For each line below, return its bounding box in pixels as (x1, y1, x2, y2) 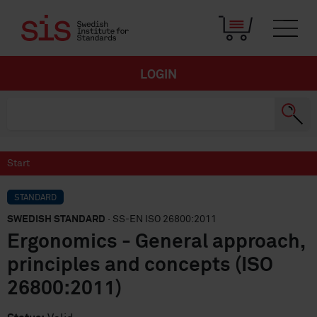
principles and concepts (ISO (7, 255, 273, 275)
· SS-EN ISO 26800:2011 (105, 214, 217, 224)
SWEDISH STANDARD (7, 214, 105, 224)
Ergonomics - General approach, (7, 232, 305, 252)
